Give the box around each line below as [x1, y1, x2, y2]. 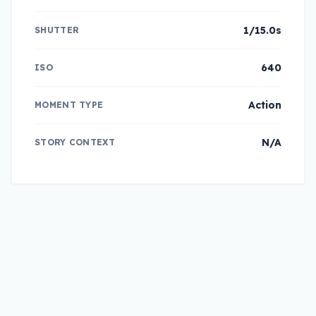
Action [248, 98, 281, 111]
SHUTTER [35, 24, 80, 35]
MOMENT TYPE [35, 99, 104, 110]
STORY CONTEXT [35, 136, 115, 147]
